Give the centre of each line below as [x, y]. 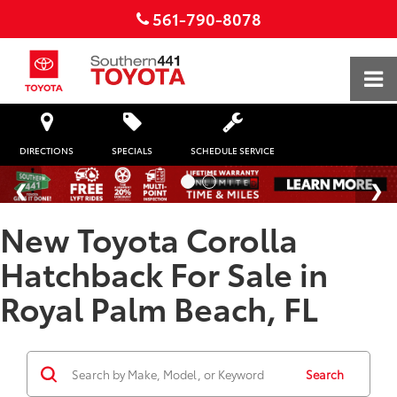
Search [325, 374]
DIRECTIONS [47, 151]
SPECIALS [132, 151]
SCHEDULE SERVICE [233, 151]
